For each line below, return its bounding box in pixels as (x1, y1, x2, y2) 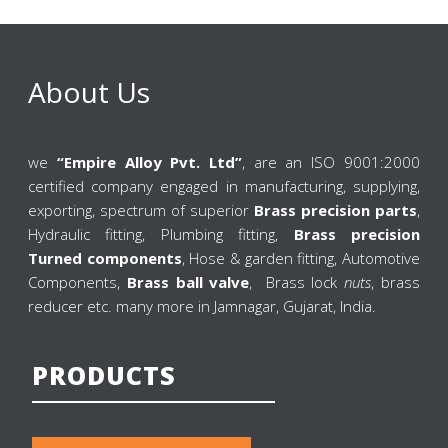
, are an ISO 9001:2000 (242, 152, 420, 173)
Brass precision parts (253, 200, 417, 221)
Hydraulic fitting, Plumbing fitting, (28, 224, 294, 245)
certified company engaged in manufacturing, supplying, (28, 176, 420, 197)
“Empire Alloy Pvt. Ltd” (56, 152, 243, 173)
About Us (28, 73, 151, 112)
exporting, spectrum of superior (28, 200, 254, 221)
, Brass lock (249, 272, 345, 293)
